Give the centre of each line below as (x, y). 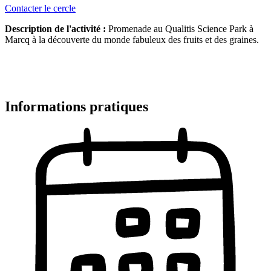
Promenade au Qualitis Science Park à (180, 29)
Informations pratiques (77, 106)
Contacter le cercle (40, 8)
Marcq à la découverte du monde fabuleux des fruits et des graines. (132, 40)
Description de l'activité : (55, 29)
